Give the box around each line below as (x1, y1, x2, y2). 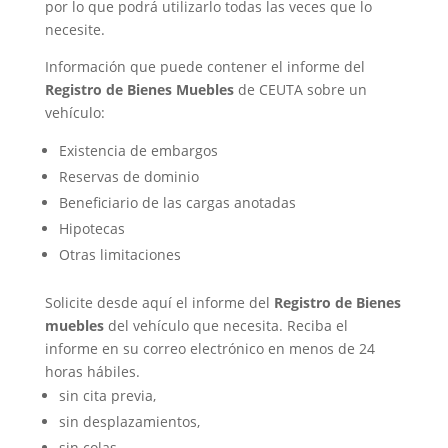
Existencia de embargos (58, 141, 218, 160)
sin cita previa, (58, 386, 156, 405)
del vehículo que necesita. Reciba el (103, 316, 348, 335)
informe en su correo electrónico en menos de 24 (44, 339, 375, 358)
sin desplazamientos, (58, 412, 200, 431)
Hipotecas (58, 219, 125, 238)
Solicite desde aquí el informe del (44, 293, 274, 312)
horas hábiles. (44, 362, 140, 381)
